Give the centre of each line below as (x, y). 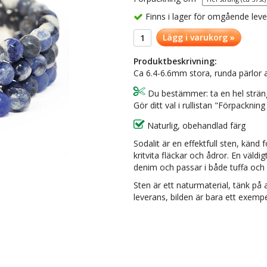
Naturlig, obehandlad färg (195, 126)
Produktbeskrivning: (175, 61)
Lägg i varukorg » (199, 38)
